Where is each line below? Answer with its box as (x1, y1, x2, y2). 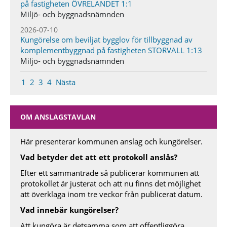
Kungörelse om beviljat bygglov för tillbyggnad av (20, 34, 193, 45)
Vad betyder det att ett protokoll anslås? (20, 152, 177, 162)
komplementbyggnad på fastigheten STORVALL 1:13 (20, 45, 202, 55)
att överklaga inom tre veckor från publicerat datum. (20, 189, 203, 199)
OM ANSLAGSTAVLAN (20, 112, 96, 122)
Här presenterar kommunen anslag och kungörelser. (20, 136, 203, 146)
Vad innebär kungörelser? (20, 205, 119, 215)
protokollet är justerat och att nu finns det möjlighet (20, 178, 201, 188)
